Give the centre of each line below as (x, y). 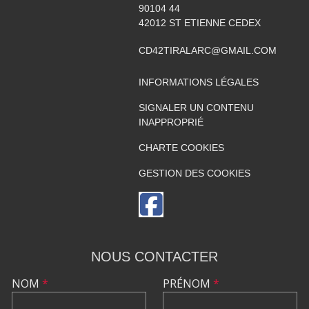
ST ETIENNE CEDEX (215, 22)
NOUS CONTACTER (154, 256)
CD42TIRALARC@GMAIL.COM (207, 50)
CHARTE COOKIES (181, 147)
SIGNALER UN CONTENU (196, 107)
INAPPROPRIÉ (171, 122)
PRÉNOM (188, 283)
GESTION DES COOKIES (194, 173)
